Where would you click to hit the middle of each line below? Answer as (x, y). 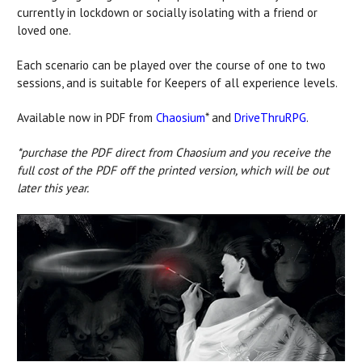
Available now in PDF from (86, 118)
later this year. (53, 188)
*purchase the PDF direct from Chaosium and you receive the (174, 153)
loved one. (44, 31)
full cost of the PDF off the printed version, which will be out (173, 170)
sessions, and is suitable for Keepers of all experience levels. (177, 83)
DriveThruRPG (270, 118)
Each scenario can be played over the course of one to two (171, 65)
